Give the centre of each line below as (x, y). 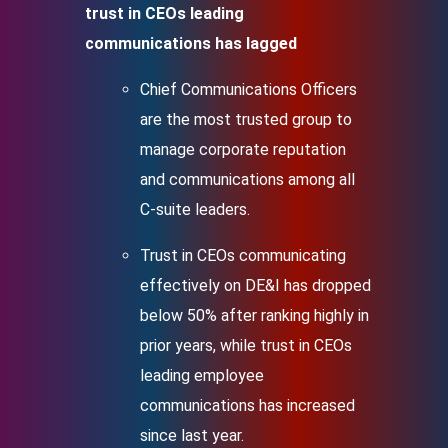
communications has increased (247, 405)
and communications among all (247, 179)
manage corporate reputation (243, 149)
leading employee (202, 375)
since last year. (192, 435)
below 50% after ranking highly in (254, 315)
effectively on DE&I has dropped (255, 285)
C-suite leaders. (195, 209)
